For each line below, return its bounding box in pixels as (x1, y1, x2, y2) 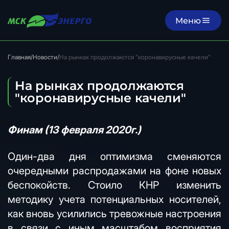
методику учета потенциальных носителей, (8, 193, 221, 205)
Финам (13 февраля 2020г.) (8, 124, 141, 136)
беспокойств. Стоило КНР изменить (8, 179, 221, 191)
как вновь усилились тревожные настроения (8, 208, 221, 220)
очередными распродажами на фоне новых (8, 165, 221, 177)
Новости (33, 53, 57, 61)
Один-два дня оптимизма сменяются (8, 150, 221, 163)
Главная (8, 53, 31, 61)
